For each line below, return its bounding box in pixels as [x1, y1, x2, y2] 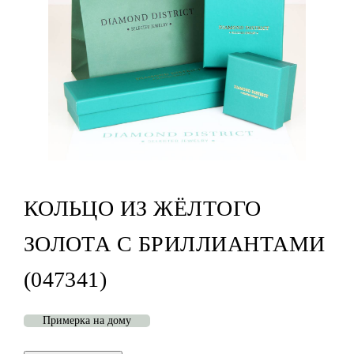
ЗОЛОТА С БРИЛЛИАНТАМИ [23, 232, 326, 257]
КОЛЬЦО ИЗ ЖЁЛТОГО [23, 196, 262, 221]
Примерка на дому [42, 314, 131, 327]
